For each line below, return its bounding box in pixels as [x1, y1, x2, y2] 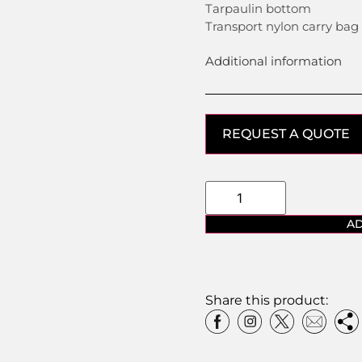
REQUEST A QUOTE [222, 125, 350, 141]
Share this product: [205, 292, 328, 308]
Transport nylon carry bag [205, 19, 359, 35]
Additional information [205, 53, 342, 69]
